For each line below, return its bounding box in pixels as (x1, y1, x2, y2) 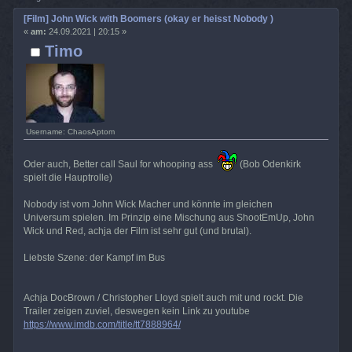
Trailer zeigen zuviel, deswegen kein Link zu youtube (23, 305, 250, 317)
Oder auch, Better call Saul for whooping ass (23, 158, 218, 170)
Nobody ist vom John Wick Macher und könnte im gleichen (23, 198, 273, 210)
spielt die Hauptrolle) (23, 171, 112, 183)
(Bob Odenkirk (236, 158, 301, 170)
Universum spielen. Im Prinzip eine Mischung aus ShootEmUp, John (23, 211, 314, 223)
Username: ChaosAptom (26, 126, 115, 136)
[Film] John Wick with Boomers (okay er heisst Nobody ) (23, 13, 273, 24)
